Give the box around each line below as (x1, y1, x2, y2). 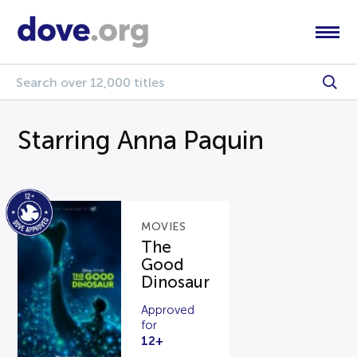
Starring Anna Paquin (18, 126, 265, 155)
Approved (141, 304, 195, 316)
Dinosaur (141, 273, 210, 291)
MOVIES (141, 221, 186, 233)
